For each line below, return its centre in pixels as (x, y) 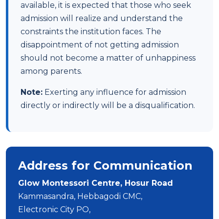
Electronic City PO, (54, 209)
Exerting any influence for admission (114, 92)
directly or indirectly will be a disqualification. (108, 105)
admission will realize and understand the (102, 18)
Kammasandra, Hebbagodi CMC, (80, 196)
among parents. (51, 71)
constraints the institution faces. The (91, 32)
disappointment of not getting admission (100, 45)
